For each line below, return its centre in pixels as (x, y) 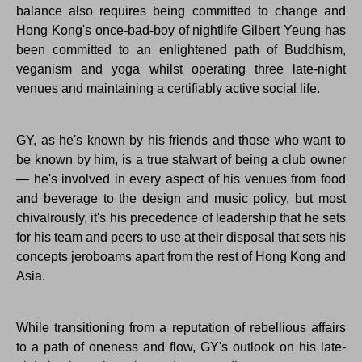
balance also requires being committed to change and (181, 11)
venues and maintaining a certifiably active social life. (168, 89)
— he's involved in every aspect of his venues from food (181, 179)
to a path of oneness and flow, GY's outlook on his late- (181, 347)
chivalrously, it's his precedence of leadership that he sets (181, 218)
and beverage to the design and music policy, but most (181, 199)
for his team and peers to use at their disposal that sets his (181, 238)
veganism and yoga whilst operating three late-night (181, 69)
